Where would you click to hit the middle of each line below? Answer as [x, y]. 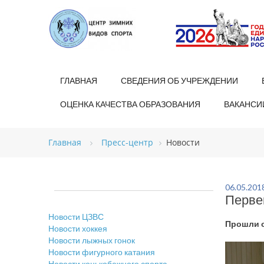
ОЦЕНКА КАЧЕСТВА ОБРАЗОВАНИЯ [130, 104]
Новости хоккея [78, 228]
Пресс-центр [127, 142]
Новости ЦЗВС [76, 217]
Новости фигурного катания [102, 252]
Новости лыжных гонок [92, 240]
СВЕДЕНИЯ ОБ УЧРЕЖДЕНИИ [179, 80]
